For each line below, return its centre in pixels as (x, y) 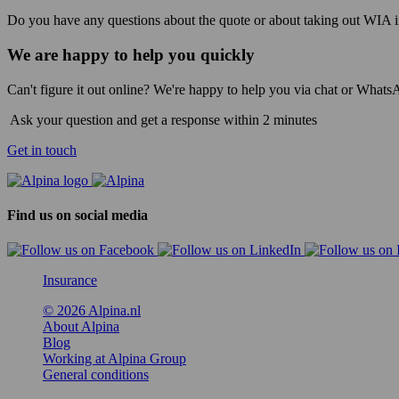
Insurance (70, 281)
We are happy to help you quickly (131, 54)
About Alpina (81, 327)
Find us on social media (77, 215)
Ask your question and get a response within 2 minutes (162, 119)
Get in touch (42, 150)
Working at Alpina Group (114, 359)
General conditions (96, 375)
